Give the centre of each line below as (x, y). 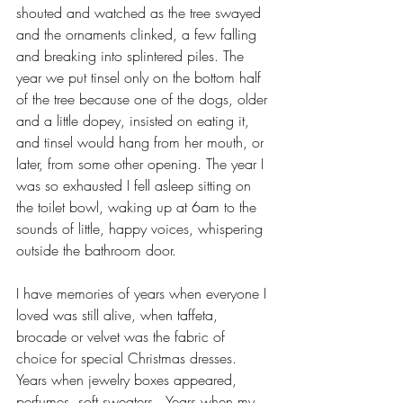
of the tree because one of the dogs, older (144, 99)
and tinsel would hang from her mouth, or (142, 142)
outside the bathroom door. (96, 250)
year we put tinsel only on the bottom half (141, 77)
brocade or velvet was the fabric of (123, 336)
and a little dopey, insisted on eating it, (135, 121)
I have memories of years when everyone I (143, 293)
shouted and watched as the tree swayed (141, 13)
